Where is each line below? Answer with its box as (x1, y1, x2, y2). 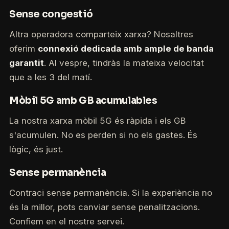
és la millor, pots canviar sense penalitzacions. (9, 202, 200, 213)
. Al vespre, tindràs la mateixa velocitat (43, 58, 204, 68)
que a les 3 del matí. (9, 72, 92, 83)
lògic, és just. (9, 144, 63, 155)
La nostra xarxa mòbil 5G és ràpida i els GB (9, 116, 186, 126)
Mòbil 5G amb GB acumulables (9, 94, 157, 106)
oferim (9, 43, 38, 54)
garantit (9, 58, 44, 68)
